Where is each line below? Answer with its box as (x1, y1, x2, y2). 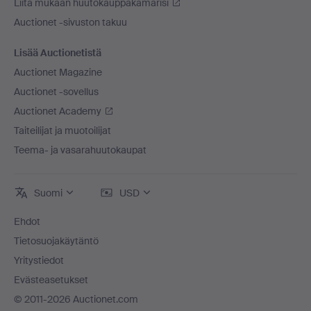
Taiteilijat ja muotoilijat (14, 124, 111, 137)
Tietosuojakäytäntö (14, 235, 99, 247)
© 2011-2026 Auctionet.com (14, 293, 138, 305)
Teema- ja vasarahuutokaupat (14, 144, 146, 156)
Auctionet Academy (14, 105, 101, 117)
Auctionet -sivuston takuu (14, 16, 127, 28)
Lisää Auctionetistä (14, 47, 101, 59)
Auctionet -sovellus (14, 85, 99, 98)
